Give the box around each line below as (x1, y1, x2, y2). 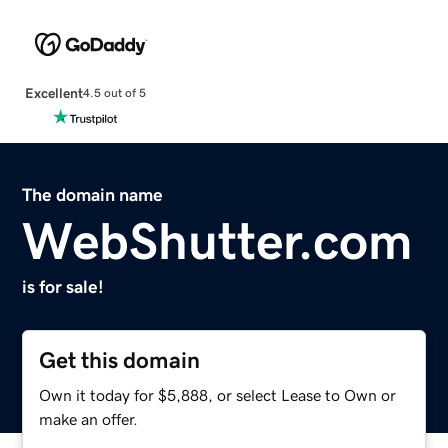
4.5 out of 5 (82, 87, 146, 100)
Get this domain (39, 348, 201, 372)
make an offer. (39, 410, 139, 427)
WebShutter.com (22, 214, 414, 267)
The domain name (22, 185, 164, 204)
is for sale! (22, 277, 105, 296)
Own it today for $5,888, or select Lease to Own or (39, 386, 397, 403)
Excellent (24, 85, 83, 100)
